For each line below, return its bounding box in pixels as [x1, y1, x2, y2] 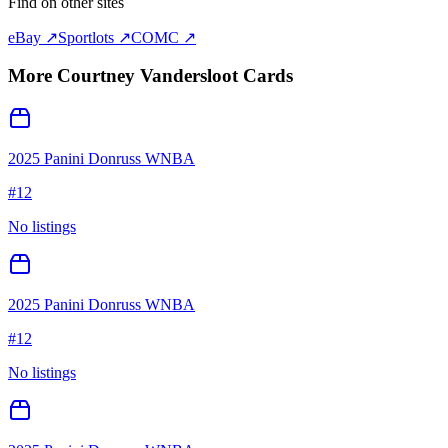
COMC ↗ [131, 28, 196, 46]
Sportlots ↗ [58, 28, 131, 46]
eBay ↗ [8, 28, 58, 46]
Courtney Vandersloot [57, 65, 238, 87]
